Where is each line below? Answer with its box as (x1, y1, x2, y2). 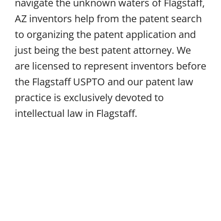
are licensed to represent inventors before (14, 59, 206, 73)
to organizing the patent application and (14, 27, 196, 41)
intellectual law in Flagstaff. (14, 106, 137, 120)
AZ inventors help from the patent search (14, 11, 202, 25)
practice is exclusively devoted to (14, 90, 164, 104)
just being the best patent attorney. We (14, 43, 191, 57)
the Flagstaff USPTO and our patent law (14, 74, 193, 88)
